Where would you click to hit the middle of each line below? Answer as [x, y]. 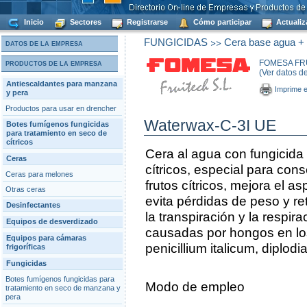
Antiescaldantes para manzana [62, 84]
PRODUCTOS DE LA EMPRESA [54, 64]
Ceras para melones [39, 174]
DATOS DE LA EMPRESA [44, 44]
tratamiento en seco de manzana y [63, 288]
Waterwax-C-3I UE [210, 125]
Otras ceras [26, 189]
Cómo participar [221, 22]
